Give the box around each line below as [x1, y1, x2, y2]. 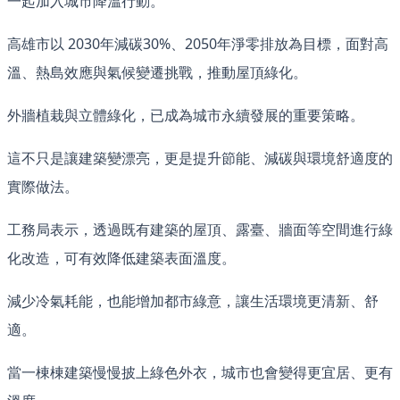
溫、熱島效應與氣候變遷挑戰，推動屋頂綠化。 [7, 62, 307, 83]
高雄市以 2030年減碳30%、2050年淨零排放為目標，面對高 [7, 34, 388, 54]
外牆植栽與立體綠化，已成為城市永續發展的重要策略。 [7, 105, 364, 126]
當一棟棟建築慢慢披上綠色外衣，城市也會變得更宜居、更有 [7, 362, 393, 383]
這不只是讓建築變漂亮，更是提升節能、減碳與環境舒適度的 [7, 148, 393, 169]
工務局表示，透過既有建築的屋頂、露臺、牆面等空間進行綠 [7, 220, 393, 240]
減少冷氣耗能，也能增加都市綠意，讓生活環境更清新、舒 [7, 291, 379, 312]
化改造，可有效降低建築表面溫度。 [7, 248, 236, 269]
